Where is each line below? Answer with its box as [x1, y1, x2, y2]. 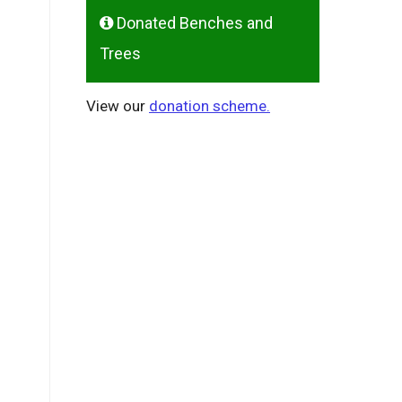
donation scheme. [149, 97, 270, 116]
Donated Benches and [113, 13, 273, 33]
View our [86, 97, 149, 116]
